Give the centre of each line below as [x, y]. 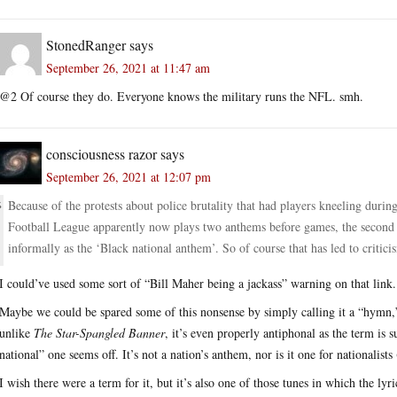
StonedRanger [86, 44]
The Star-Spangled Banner [99, 332]
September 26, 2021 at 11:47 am [128, 67]
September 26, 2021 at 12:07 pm [128, 176]
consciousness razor [101, 153]
